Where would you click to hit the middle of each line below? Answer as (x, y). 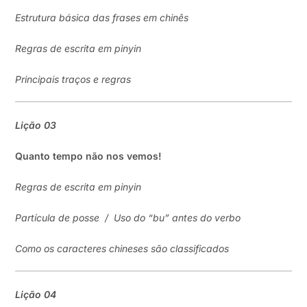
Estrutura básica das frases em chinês (102, 17)
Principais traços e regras (73, 79)
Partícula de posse (58, 218)
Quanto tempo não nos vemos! (89, 156)
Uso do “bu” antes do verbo (177, 218)
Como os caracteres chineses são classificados (122, 248)
